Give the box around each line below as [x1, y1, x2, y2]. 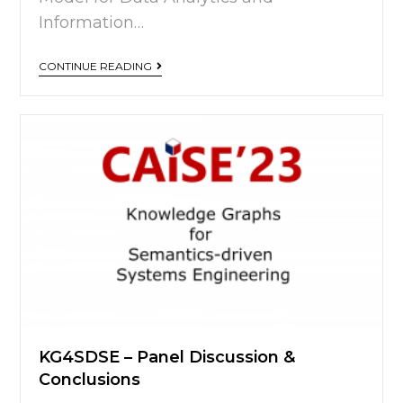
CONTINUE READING [39, 59, 153, 74]
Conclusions [39, 369, 141, 390]
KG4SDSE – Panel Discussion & [39, 346, 296, 367]
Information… [39, 13, 145, 33]
